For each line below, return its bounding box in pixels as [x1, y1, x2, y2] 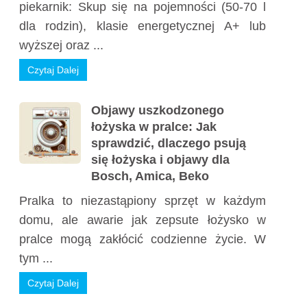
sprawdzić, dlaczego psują [91, 136, 246, 150]
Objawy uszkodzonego [91, 103, 224, 117]
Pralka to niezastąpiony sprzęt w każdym [19, 194, 266, 208]
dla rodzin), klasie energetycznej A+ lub [19, 19, 266, 33]
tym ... [19, 251, 53, 265]
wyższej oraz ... [19, 38, 103, 52]
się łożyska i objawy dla [91, 153, 230, 167]
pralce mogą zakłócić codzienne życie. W [19, 232, 266, 246]
